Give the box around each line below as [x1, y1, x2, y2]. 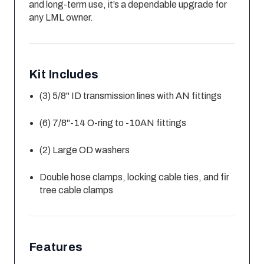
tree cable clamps [39, 185, 114, 196]
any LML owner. [29, 12, 93, 23]
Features [29, 240, 82, 254]
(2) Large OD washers [39, 145, 130, 156]
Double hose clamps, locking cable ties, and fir [39, 172, 230, 183]
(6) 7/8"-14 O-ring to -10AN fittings [39, 118, 187, 128]
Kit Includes [29, 68, 98, 81]
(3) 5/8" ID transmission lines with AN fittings [39, 91, 222, 101]
